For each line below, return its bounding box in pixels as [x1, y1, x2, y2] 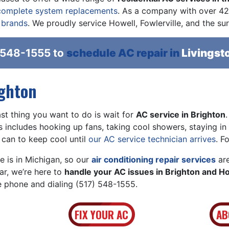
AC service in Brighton [136, 109, 225, 120]
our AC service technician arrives [88, 134, 216, 144]
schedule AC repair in [66, 47, 181, 59]
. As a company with [118, 6, 196, 16]
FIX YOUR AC [75, 207, 129, 222]
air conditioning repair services [91, 154, 216, 165]
